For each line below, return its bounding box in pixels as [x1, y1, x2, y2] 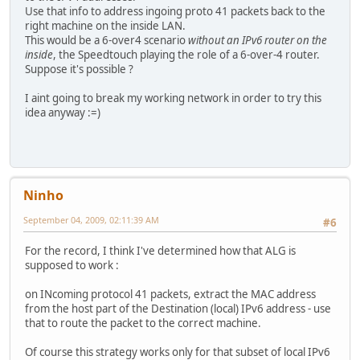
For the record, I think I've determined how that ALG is [25, 243, 296, 258]
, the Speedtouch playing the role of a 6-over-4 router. [53, 47, 320, 63]
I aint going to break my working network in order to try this [25, 91, 321, 106]
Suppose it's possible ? [25, 62, 133, 77]
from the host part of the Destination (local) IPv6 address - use [25, 301, 331, 316]
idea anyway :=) [25, 105, 100, 121]
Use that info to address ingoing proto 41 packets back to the [25, 4, 325, 19]
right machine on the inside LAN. [25, 18, 186, 34]
